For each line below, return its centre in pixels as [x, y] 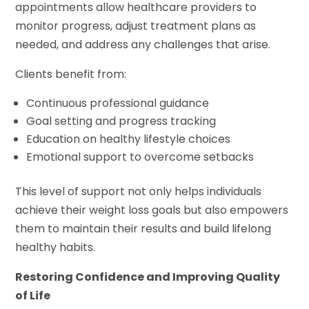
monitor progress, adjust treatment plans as [136, 26]
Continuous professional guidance [118, 103]
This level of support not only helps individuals [139, 192]
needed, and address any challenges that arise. [143, 45]
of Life [33, 296]
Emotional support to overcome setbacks [140, 157]
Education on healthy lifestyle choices [129, 139]
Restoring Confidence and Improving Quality [148, 277]
